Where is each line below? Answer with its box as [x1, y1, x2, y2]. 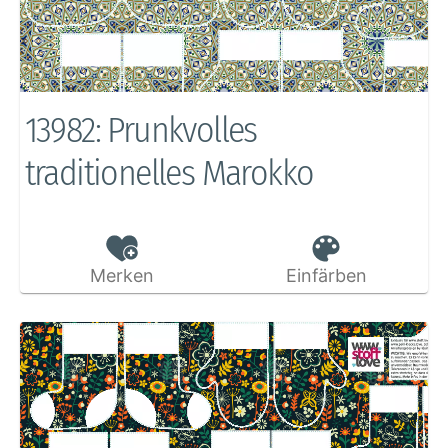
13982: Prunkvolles [24, 108, 257, 153]
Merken [89, 265, 154, 286]
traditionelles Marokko [24, 151, 314, 196]
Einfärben [285, 265, 367, 286]
